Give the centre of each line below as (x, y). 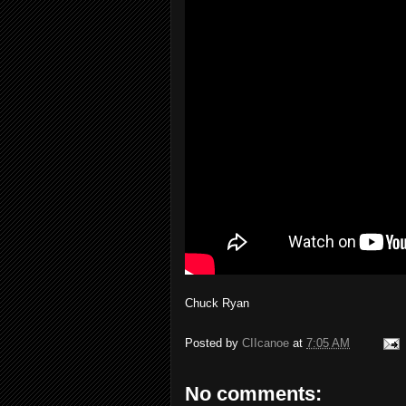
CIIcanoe (266, 343)
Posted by (213, 343)
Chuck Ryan (217, 303)
